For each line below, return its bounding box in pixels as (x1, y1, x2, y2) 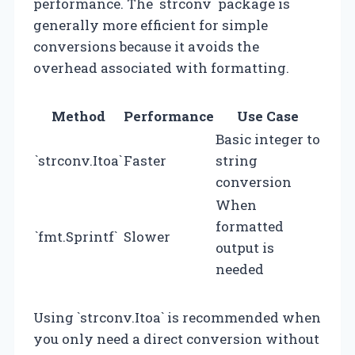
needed (216, 259, 264, 278)
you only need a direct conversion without (33, 329, 319, 348)
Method (52, 106, 105, 125)
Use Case (237, 106, 299, 125)
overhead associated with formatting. (33, 58, 289, 77)
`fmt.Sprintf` (35, 227, 117, 246)
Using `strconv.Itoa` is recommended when (33, 307, 321, 326)
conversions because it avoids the (33, 36, 259, 55)
